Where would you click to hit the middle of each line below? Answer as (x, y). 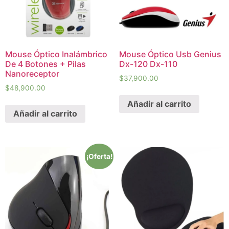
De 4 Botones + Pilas (45, 64)
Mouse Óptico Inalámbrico (56, 54)
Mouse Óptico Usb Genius (170, 54)
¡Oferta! (99, 157)
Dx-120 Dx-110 (148, 64)
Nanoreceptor (32, 73)
